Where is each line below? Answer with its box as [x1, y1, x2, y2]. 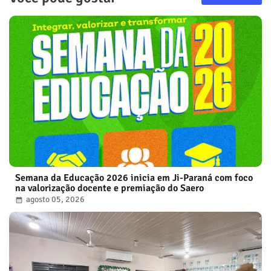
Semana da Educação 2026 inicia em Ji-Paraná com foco [15, 171, 253, 184]
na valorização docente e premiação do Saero [15, 181, 204, 194]
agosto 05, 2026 [26, 194, 85, 204]
